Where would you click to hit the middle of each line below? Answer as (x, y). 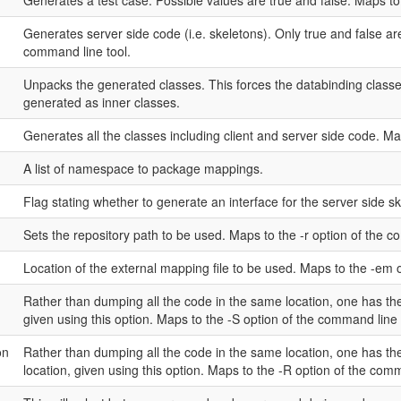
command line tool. (77, 51)
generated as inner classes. (101, 102)
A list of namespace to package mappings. (143, 168)
